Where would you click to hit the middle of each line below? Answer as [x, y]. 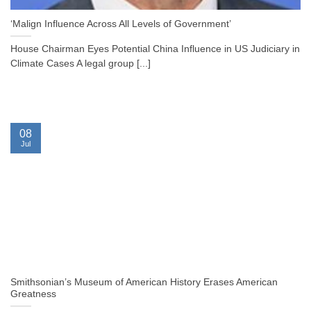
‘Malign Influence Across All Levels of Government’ [121, 24]
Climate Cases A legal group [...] [81, 64]
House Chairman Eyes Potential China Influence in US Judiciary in [155, 49]
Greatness [33, 294]
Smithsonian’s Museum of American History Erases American [144, 283]
